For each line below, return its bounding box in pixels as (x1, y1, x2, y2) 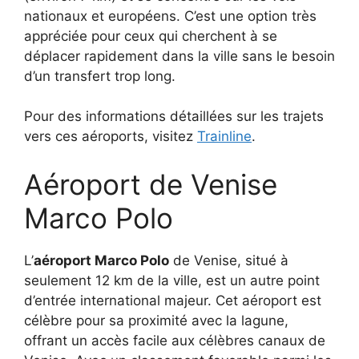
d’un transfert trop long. (24, 67, 175, 84)
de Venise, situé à (169, 252, 288, 268)
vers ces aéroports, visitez (24, 128, 197, 145)
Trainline (197, 128, 252, 145)
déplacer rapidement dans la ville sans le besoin (24, 47, 335, 64)
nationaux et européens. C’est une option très (24, 7, 317, 24)
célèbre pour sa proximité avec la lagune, (24, 312, 288, 329)
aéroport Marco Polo (34, 252, 169, 268)
